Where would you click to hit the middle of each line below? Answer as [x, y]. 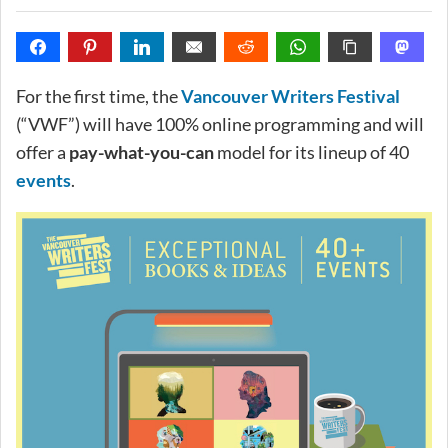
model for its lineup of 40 [311, 151]
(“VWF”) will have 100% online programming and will [220, 123]
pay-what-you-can [141, 151]
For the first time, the [98, 95]
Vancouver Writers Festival [290, 95]
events [43, 179]
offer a [42, 151]
